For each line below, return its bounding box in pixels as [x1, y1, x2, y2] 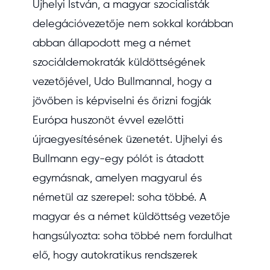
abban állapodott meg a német [33, 38, 191, 49]
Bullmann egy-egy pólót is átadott [33, 154, 204, 165]
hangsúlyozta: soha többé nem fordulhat [33, 231, 233, 242]
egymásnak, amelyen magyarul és [33, 173, 202, 184]
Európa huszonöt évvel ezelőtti [33, 115, 184, 126]
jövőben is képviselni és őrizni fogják [33, 96, 212, 107]
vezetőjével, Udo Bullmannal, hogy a [33, 77, 212, 87]
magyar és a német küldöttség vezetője [33, 212, 230, 222]
